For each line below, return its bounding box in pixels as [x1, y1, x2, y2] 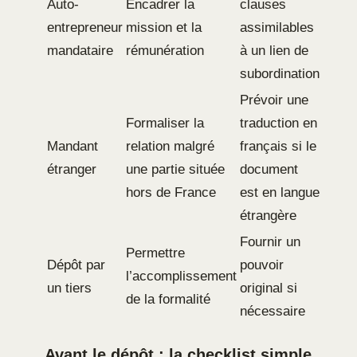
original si [240, 280, 297, 296]
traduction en [240, 116, 317, 131]
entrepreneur [47, 20, 123, 36]
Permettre [126, 245, 185, 261]
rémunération [126, 43, 204, 59]
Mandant [47, 139, 98, 155]
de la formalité [126, 292, 210, 308]
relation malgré [126, 139, 214, 155]
